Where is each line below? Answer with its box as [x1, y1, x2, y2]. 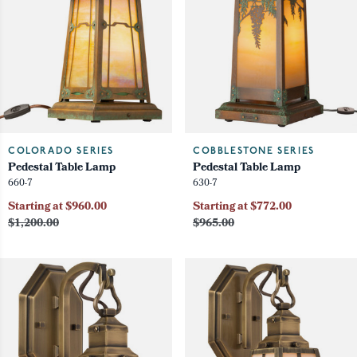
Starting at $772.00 [193, 198, 292, 218]
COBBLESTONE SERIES [193, 147, 315, 157]
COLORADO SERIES [8, 147, 114, 157]
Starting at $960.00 [8, 198, 107, 218]
